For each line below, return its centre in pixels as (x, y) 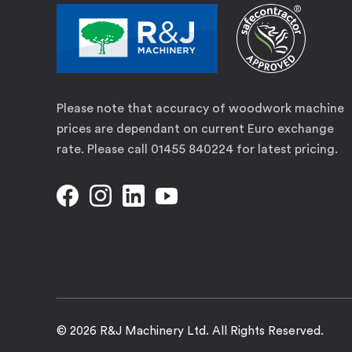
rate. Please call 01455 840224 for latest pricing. (197, 149)
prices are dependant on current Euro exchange (195, 129)
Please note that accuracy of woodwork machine (200, 108)
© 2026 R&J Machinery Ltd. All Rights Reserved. (190, 331)
